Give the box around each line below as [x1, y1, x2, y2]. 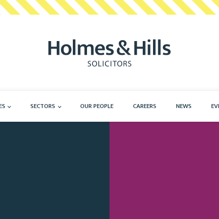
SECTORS [30, 100, 55, 111]
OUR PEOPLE [80, 100, 114, 111]
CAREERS [133, 100, 157, 111]
